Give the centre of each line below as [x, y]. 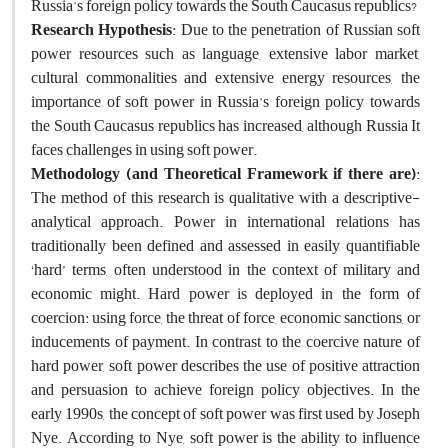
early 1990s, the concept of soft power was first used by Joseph [225, 413]
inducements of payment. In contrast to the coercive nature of [225, 341]
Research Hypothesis [102, 29]
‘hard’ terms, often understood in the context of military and [225, 269]
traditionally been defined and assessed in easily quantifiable [225, 245]
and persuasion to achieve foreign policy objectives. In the [225, 389]
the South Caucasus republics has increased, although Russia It [225, 125]
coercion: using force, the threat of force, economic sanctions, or [225, 317]
